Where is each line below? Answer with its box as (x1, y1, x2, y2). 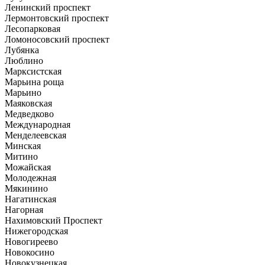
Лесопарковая (5, 23, 60, 34)
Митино (5, 151, 38, 161)
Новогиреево (5, 236, 58, 247)
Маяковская (5, 98, 52, 108)
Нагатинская (5, 193, 56, 204)
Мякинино (5, 183, 48, 193)
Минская (5, 140, 41, 151)
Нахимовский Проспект (5, 215, 102, 225)
